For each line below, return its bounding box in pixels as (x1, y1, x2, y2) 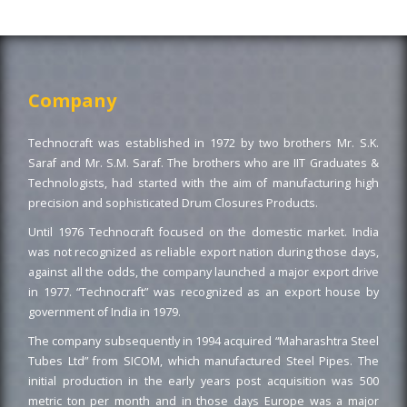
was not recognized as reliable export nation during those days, (28, 243, 379, 260)
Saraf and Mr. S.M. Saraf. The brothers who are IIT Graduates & (28, 154, 379, 171)
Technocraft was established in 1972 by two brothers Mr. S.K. (28, 134, 379, 151)
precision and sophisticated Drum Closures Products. (28, 194, 318, 211)
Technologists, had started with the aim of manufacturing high (28, 174, 379, 191)
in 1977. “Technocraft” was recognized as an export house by (28, 283, 379, 300)
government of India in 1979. (28, 303, 181, 320)
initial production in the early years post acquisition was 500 (28, 372, 379, 389)
